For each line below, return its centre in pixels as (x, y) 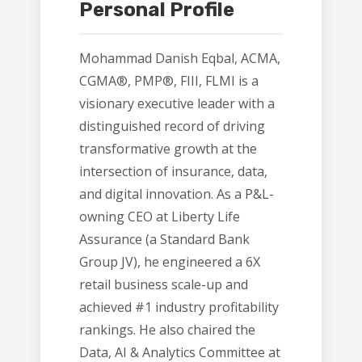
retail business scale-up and (164, 284)
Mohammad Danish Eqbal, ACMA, (180, 58)
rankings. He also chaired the (167, 330)
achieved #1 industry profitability (179, 307)
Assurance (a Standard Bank (164, 239)
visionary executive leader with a (177, 103)
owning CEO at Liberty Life (160, 217)
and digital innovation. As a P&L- (177, 194)
